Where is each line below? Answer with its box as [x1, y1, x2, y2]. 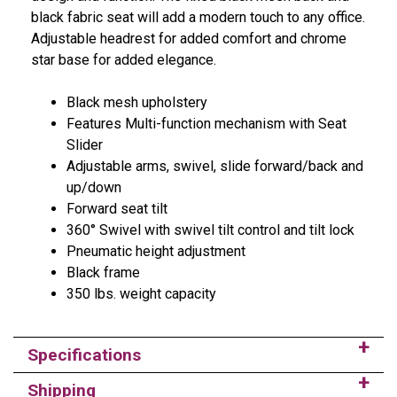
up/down [66, 178, 121, 196]
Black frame [66, 263, 140, 281]
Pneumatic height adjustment [66, 242, 245, 260]
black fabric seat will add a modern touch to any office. [31, 8, 365, 26]
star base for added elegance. [31, 51, 216, 68]
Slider [66, 136, 103, 153]
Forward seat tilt [66, 199, 167, 217]
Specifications [27, 344, 141, 365]
